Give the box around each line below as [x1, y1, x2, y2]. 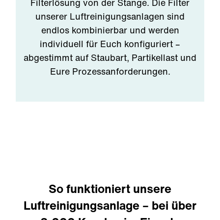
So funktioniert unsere [49, 180, 171, 197]
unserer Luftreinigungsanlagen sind [35, 10, 185, 23]
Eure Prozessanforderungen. [50, 65, 170, 78]
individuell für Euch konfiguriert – [40, 37, 180, 50]
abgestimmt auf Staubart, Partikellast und [24, 51, 196, 64]
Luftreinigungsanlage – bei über [24, 196, 196, 214]
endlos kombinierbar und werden [41, 24, 179, 36]
